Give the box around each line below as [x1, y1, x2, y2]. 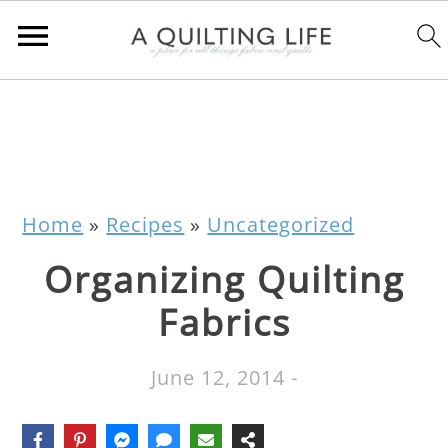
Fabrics [157, 298, 291, 347]
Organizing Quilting [43, 255, 405, 304]
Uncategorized [207, 211, 355, 238]
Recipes [106, 211, 185, 238]
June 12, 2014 [150, 364, 285, 391]
